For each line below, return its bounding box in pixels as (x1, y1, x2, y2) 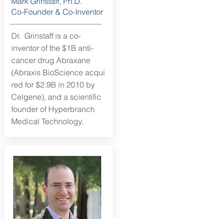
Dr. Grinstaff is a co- (11, 31, 81, 41)
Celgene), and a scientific (11, 92, 101, 102)
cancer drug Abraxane (11, 55, 90, 65)
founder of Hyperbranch (11, 104, 95, 114)
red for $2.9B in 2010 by (11, 80, 95, 89)
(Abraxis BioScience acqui (11, 67, 105, 77)
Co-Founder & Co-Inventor (11, 7, 103, 17)
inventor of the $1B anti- (11, 43, 93, 53)
